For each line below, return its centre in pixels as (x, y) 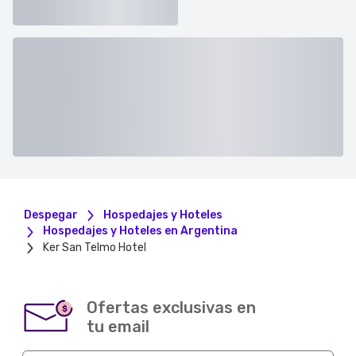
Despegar (51, 215)
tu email (118, 326)
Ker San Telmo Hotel (95, 247)
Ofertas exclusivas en (171, 307)
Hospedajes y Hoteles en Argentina (140, 231)
